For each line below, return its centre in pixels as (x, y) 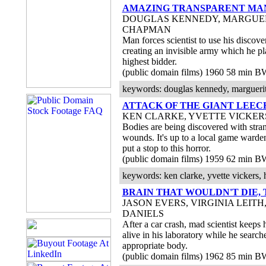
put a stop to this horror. (166, 148)
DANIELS (143, 213)
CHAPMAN (146, 29)
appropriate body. (155, 246)
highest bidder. (149, 61)
